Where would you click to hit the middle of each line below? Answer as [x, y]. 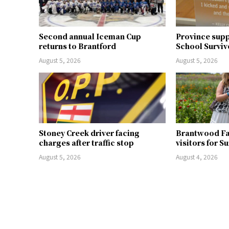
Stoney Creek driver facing [89, 133]
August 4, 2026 [197, 157]
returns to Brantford [77, 46]
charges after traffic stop [86, 143]
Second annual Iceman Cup [90, 37]
